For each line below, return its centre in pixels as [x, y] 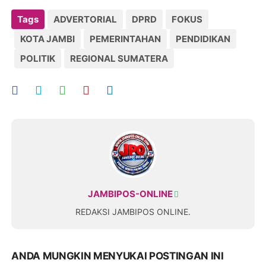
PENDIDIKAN [203, 39]
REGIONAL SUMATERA [119, 58]
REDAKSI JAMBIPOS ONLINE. [133, 211]
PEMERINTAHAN [126, 39]
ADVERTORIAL [85, 19]
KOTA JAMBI [48, 39]
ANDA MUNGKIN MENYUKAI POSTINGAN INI [118, 256]
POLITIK [38, 58]
